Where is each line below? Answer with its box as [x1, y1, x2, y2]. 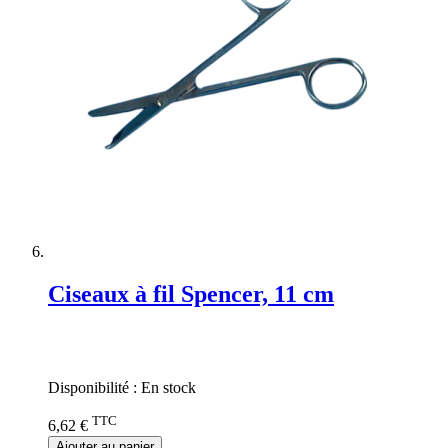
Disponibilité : [48, 379, 141, 397]
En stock [141, 379, 196, 397]
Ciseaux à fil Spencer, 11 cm [48, 280, 334, 307]
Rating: [48, 327, 94, 345]
